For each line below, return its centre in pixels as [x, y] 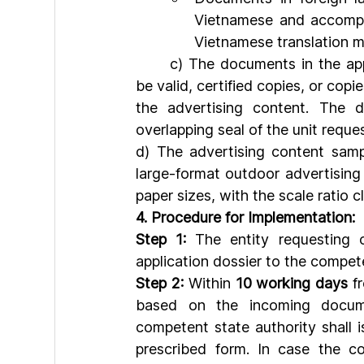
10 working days [292, 283]
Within [210, 283]
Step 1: [161, 239]
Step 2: [160, 283]
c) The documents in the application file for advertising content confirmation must [153, 63]
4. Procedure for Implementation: [246, 217]
